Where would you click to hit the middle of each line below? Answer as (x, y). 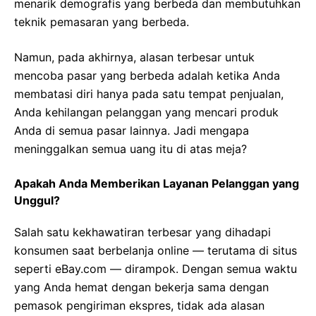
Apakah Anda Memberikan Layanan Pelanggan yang (157, 184)
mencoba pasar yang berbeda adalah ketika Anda (147, 76)
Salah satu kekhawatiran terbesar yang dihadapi (142, 232)
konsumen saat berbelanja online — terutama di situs (156, 251)
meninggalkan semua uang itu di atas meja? (130, 149)
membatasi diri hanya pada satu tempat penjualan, (149, 94)
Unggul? (37, 201)
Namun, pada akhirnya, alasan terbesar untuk (134, 57)
